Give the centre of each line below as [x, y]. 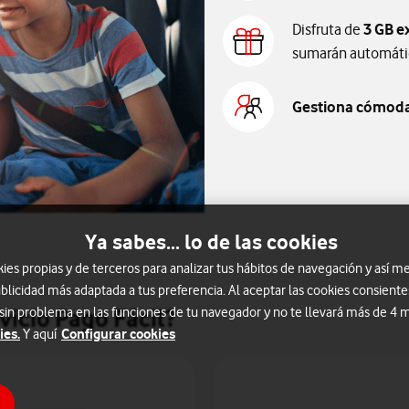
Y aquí [40, 334]
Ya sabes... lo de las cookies [211, 242]
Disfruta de [328, 29]
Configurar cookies [118, 334]
